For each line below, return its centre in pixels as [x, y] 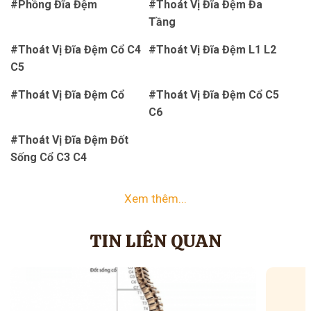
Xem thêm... [155, 199]
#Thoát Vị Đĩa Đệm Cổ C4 [76, 50]
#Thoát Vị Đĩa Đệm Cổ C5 [214, 95]
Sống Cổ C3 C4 [49, 158]
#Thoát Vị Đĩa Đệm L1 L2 [212, 50]
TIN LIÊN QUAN [155, 241]
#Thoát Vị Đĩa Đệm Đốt [69, 140]
